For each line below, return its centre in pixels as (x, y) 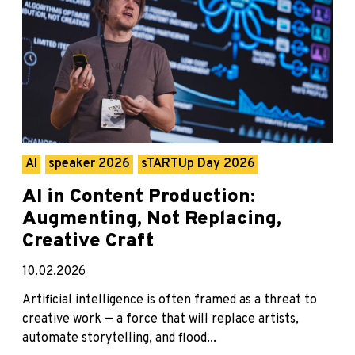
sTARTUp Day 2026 (198, 164)
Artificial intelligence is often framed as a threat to (170, 300)
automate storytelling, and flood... (119, 338)
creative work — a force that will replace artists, (160, 319)
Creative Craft (88, 241)
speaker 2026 (89, 164)
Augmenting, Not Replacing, (152, 219)
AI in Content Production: (139, 197)
